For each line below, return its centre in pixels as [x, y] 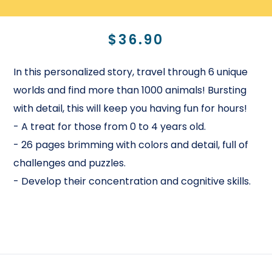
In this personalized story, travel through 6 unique [131, 72]
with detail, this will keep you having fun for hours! [131, 109]
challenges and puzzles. [70, 163]
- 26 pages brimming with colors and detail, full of [131, 145]
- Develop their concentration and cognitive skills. [132, 182]
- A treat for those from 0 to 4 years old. [110, 127]
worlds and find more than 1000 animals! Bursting [130, 90]
